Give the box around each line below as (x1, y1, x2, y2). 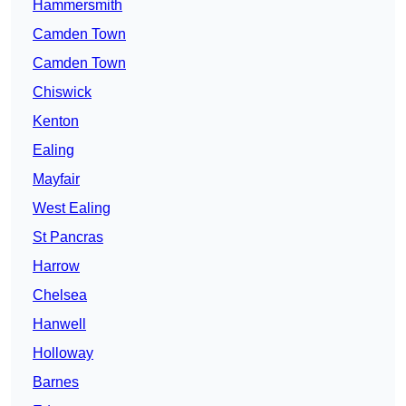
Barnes (33, 374, 79, 391)
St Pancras (33, 229, 103, 246)
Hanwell (33, 316, 86, 333)
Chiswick (33, 84, 92, 101)
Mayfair (33, 171, 80, 188)
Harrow (33, 258, 80, 275)
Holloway (33, 345, 93, 362)
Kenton (33, 113, 79, 130)
